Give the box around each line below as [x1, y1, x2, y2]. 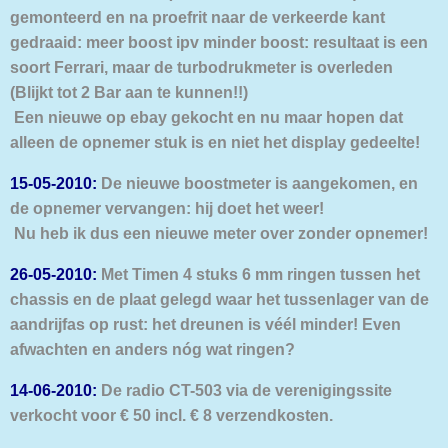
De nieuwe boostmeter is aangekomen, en [97, 173, 418, 192]
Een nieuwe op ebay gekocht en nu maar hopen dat [10, 107, 403, 126]
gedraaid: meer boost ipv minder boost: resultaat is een [10, 32, 428, 51]
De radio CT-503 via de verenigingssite [97, 381, 392, 400]
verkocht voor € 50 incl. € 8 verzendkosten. [10, 406, 333, 425]
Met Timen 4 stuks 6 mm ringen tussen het [97, 265, 420, 284]
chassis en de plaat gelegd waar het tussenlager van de [10, 290, 429, 309]
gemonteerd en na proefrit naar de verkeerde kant [10, 7, 389, 26]
